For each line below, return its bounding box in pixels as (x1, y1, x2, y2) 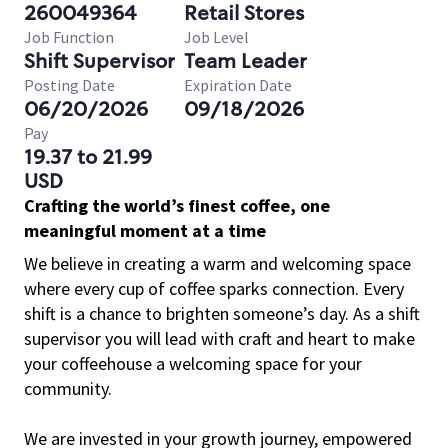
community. (24, 377, 112, 400)
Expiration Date (184, 75, 292, 95)
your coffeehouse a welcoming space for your (24, 352, 362, 375)
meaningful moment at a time (24, 219, 266, 242)
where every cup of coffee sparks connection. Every (24, 277, 404, 300)
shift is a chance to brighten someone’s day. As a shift (24, 302, 420, 325)
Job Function (24, 27, 114, 47)
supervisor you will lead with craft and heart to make (24, 327, 415, 350)
